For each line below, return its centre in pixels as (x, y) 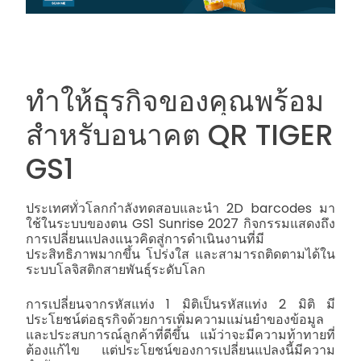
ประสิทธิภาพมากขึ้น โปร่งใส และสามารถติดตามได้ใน (180, 254)
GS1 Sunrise (170, 223)
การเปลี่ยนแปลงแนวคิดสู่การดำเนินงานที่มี (145, 239)
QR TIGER (271, 135)
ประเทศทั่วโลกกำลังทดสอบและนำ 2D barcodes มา (180, 208)
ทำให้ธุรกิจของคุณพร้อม (175, 102)
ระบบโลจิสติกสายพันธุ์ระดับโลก (116, 269)
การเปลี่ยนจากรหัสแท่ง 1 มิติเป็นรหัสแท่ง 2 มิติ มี (180, 304)
